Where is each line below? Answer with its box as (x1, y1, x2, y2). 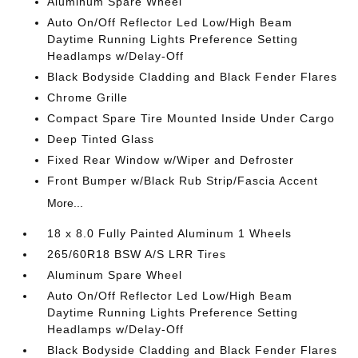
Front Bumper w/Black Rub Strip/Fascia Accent (47, 174, 319, 187)
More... (47, 197, 84, 209)
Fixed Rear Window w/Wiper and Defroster (47, 153, 295, 166)
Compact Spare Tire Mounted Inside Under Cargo (47, 112, 336, 125)
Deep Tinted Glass (47, 133, 155, 145)
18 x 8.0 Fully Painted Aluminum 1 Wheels (47, 227, 292, 240)
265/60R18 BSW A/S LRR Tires (47, 248, 227, 261)
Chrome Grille (47, 91, 129, 104)
